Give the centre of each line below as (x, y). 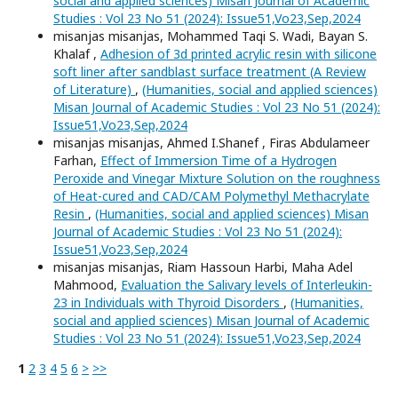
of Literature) (94, 89)
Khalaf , (77, 53)
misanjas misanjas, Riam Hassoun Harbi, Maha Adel (203, 267)
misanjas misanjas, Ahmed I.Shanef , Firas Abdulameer (211, 142)
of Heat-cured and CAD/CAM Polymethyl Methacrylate (211, 195)
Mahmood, (87, 284)
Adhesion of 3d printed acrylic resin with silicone (239, 53)
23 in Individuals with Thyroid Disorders (168, 302)
